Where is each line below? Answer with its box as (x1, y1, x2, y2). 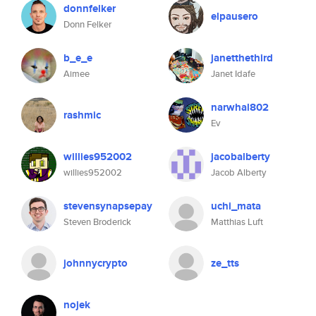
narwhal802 (211, 99, 269, 115)
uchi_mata (211, 198, 261, 214)
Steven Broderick (63, 215, 131, 229)
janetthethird (211, 50, 273, 66)
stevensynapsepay (63, 198, 152, 214)
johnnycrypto (63, 255, 128, 271)
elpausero (211, 8, 258, 24)
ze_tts (211, 255, 239, 271)
